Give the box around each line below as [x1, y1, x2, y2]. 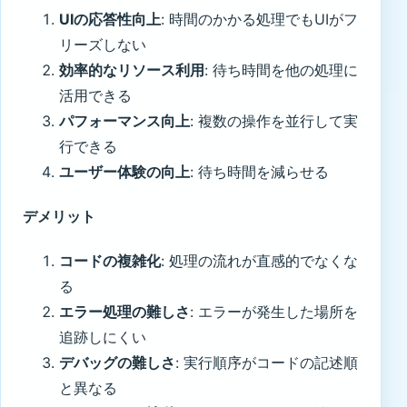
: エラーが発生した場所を [190, 303, 358, 322]
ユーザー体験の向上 [59, 162, 190, 181]
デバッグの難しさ [59, 353, 175, 372]
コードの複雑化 [59, 252, 161, 271]
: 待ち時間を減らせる [190, 162, 329, 181]
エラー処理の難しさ [59, 303, 190, 322]
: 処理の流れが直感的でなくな [161, 252, 358, 271]
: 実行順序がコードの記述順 [175, 353, 358, 372]
